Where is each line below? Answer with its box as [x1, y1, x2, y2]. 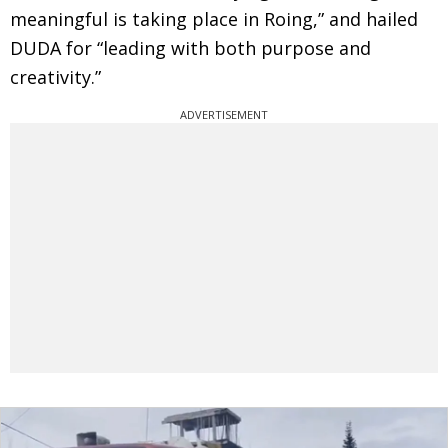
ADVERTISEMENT [180, 107, 268, 122]
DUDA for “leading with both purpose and [10, 36, 371, 60]
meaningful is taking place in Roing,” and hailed [10, 7, 418, 31]
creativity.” [10, 65, 101, 89]
